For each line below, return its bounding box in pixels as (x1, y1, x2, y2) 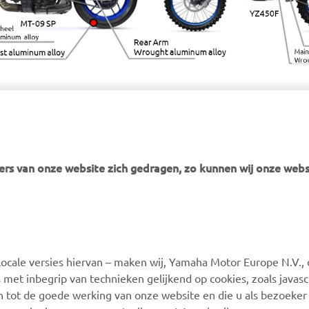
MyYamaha (16, 257, 63, 270)
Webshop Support (162, 257, 240, 270)
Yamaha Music (16, 281, 77, 295)
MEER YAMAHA (16, 219, 110, 235)
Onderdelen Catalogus (162, 281, 261, 295)
